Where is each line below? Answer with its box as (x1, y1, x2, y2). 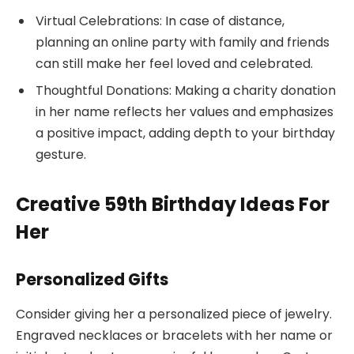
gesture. (36, 145, 86, 164)
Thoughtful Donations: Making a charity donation (36, 81, 336, 100)
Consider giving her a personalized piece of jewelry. (16, 305, 332, 324)
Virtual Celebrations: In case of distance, (36, 12, 284, 31)
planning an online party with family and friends (36, 33, 330, 52)
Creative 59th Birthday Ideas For (16, 191, 330, 218)
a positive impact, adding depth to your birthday (36, 124, 335, 143)
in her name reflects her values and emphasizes (36, 103, 333, 122)
